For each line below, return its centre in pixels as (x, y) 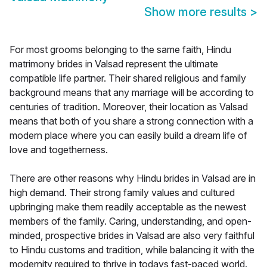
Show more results (197, 12)
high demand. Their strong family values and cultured (122, 193)
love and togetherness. (59, 150)
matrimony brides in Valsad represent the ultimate (114, 64)
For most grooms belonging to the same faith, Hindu (120, 50)
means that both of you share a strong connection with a (131, 121)
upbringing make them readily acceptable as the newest (128, 207)
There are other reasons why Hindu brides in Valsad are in (133, 178)
